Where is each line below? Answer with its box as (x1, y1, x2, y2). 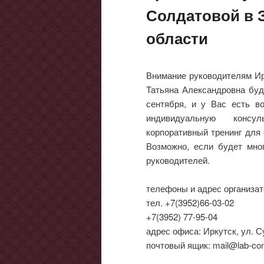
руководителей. (146, 154, 210, 167)
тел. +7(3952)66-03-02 (146, 196, 234, 209)
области (146, 27, 208, 49)
